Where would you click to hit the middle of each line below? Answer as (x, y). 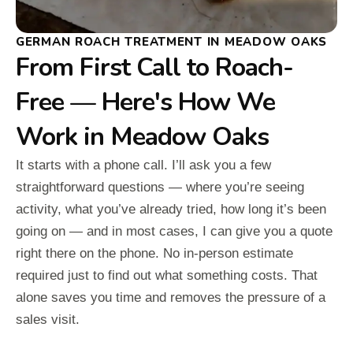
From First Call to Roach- (154, 68)
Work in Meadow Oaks (142, 137)
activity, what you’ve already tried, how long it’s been (171, 210)
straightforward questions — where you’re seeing (160, 188)
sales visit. (48, 320)
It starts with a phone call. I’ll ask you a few (143, 165)
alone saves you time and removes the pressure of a (171, 298)
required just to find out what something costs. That (167, 276)
